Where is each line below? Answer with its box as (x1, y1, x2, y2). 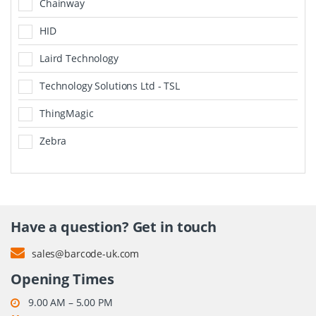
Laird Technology (39, 51, 119, 65)
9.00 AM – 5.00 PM (28, 295, 113, 309)
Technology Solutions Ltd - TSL (39, 78, 180, 92)
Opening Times (11, 269, 115, 288)
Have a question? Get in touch (11, 217, 217, 236)
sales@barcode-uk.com (32, 246, 140, 260)
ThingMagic (39, 106, 94, 120)
